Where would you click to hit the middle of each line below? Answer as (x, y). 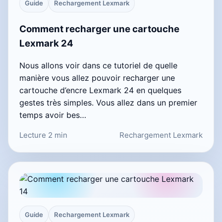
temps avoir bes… (53, 115)
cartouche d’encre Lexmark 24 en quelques (100, 90)
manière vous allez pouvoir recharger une (97, 78)
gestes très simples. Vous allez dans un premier (108, 103)
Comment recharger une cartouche (99, 29)
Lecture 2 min (43, 135)
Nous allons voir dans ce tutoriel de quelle (98, 66)
